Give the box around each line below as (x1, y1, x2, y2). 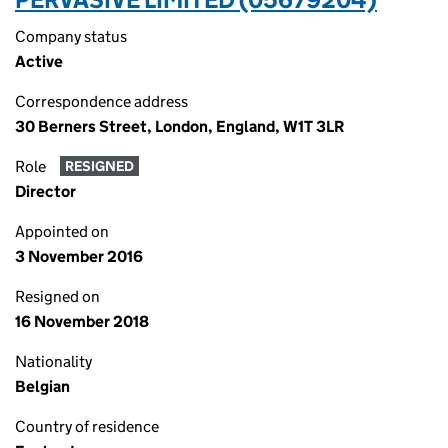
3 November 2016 (15, 247, 143, 266)
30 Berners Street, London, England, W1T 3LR (15, 117, 344, 136)
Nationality (15, 352, 92, 371)
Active (15, 52, 63, 71)
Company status (15, 27, 127, 46)
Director (15, 182, 76, 201)
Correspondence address (15, 92, 188, 111)
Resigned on (15, 287, 100, 306)
